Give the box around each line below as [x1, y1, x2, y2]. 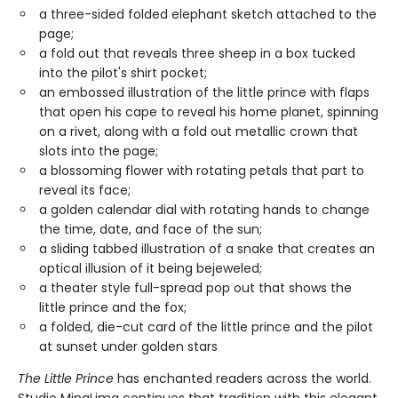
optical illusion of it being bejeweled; [39, 259, 262, 277]
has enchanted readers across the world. [114, 370, 371, 387]
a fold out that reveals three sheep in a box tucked [39, 44, 355, 62]
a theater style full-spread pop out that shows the [39, 279, 352, 297]
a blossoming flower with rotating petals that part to [39, 162, 364, 179]
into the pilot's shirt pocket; [39, 64, 207, 82]
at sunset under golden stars [39, 338, 218, 355]
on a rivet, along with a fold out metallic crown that [39, 123, 358, 140]
